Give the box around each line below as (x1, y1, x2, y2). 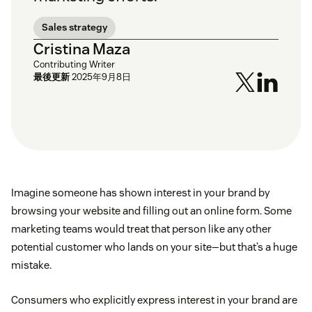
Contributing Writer (33, 58, 115, 71)
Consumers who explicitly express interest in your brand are (11, 293, 297, 307)
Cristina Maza (33, 39, 130, 59)
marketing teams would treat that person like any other (11, 222, 272, 236)
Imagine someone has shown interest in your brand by (11, 186, 270, 200)
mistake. (11, 258, 52, 272)
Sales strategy (42, 21, 107, 34)
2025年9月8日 (72, 71, 131, 84)
